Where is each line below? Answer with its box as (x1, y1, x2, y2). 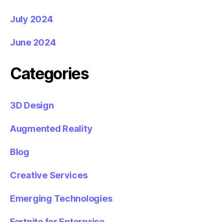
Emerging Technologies (10, 193, 112, 204)
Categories (10, 63, 89, 83)
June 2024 (10, 37, 56, 48)
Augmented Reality (10, 123, 93, 134)
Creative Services (10, 169, 88, 180)
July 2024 (10, 13, 53, 24)
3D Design (10, 100, 54, 111)
